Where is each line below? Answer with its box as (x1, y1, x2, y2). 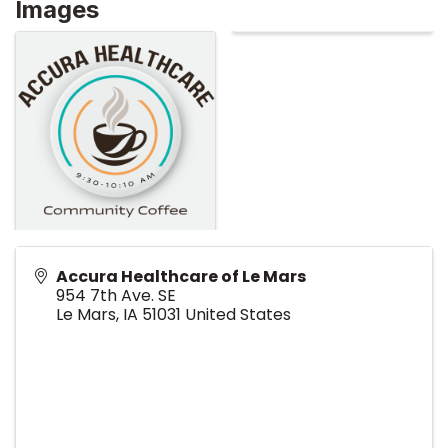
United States (185, 303, 291, 327)
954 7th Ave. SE (56, 284, 176, 308)
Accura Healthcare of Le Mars (56, 265, 306, 289)
